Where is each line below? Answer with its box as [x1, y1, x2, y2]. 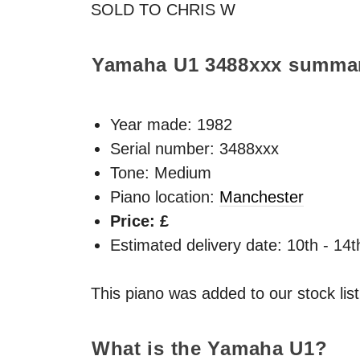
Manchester [219, 187, 304, 206]
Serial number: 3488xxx [110, 139, 279, 157]
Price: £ [110, 211, 169, 230]
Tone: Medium [110, 163, 211, 182]
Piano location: [110, 187, 219, 206]
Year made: [110, 115, 197, 133]
